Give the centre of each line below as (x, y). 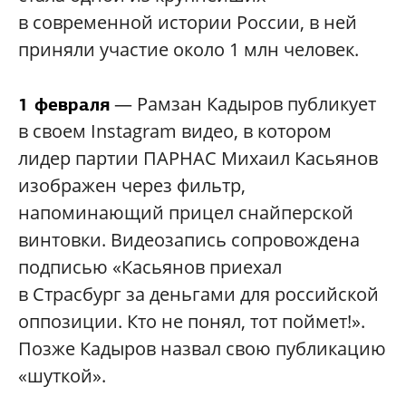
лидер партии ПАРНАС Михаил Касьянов (198, 159)
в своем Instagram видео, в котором (175, 131)
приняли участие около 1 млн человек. (188, 50)
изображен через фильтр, (132, 186)
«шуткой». (62, 376)
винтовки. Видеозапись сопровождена (189, 240)
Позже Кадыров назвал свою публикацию (202, 349)
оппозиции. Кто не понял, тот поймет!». (192, 322)
